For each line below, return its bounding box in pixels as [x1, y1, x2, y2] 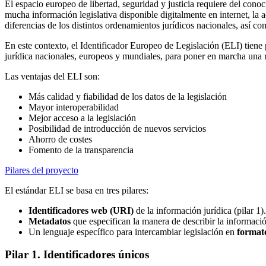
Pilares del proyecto [5, 164, 78, 175]
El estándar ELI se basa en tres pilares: [5, 185, 148, 195]
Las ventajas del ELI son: [5, 71, 100, 81]
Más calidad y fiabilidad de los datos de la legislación [28, 91, 227, 102]
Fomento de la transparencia [28, 144, 134, 155]
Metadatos [28, 216, 71, 226]
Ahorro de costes [28, 134, 92, 144]
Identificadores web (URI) [28, 205, 134, 216]
